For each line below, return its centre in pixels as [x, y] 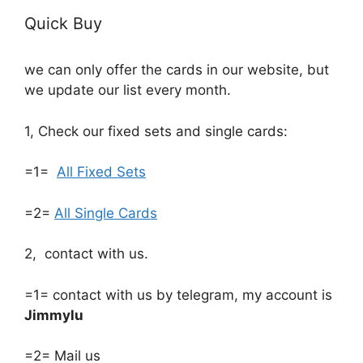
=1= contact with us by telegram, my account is [178, 295]
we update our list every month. [128, 90]
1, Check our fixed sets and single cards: [156, 131]
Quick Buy [63, 24]
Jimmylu [54, 315]
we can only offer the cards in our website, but [177, 70]
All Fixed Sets [101, 172]
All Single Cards [106, 213]
